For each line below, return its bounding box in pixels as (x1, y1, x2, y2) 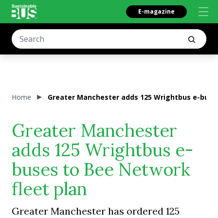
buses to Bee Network (12, 158, 190, 181)
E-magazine (138, 7, 175, 16)
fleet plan (12, 178, 87, 200)
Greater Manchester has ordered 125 (12, 205, 180, 217)
